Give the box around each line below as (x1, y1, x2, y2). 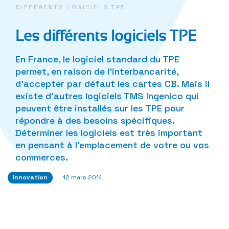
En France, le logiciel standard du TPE (15, 53, 179, 65)
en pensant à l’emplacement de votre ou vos (15, 139, 209, 151)
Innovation (13, 173, 48, 181)
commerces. (15, 151, 68, 163)
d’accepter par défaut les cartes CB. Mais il (15, 77, 210, 89)
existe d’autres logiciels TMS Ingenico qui (15, 89, 199, 102)
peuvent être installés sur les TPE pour (15, 102, 185, 114)
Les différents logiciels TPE (15, 27, 196, 44)
